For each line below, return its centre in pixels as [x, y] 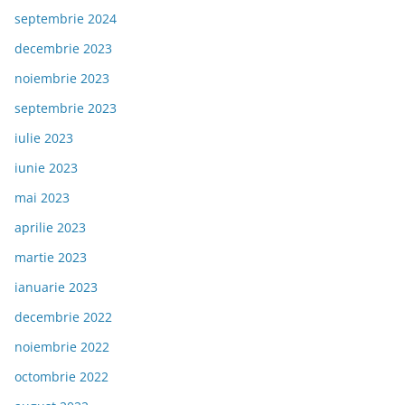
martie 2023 [51, 258]
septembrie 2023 [66, 108]
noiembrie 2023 [62, 79]
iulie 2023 [44, 138]
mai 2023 [42, 198]
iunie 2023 [46, 168]
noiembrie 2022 [62, 347]
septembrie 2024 [66, 19]
